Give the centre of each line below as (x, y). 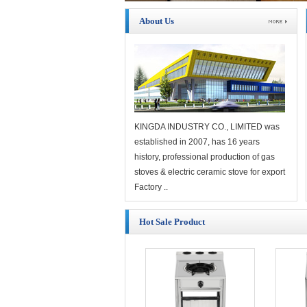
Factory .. (151, 187)
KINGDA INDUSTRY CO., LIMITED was (207, 127)
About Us (157, 21)
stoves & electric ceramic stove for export (210, 172)
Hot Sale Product (172, 222)
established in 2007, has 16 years (197, 142)
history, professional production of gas (205, 157)
